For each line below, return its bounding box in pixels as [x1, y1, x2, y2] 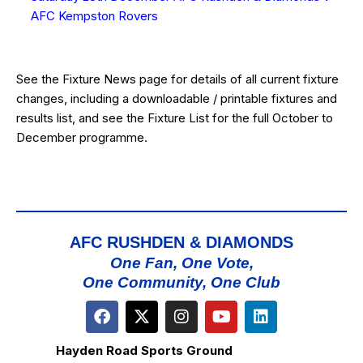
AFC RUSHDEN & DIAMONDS [70, 233, 293, 251]
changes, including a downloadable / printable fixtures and [16, 90, 337, 106]
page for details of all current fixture [139, 70, 339, 87]
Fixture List [147, 109, 212, 126]
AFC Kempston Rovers [31, 7, 158, 23]
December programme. [16, 129, 147, 145]
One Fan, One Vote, [109, 254, 254, 271]
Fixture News [62, 70, 139, 87]
